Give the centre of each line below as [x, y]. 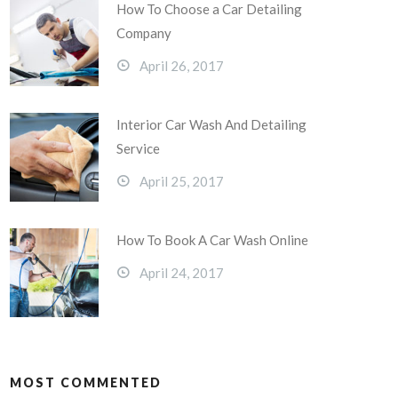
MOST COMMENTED [86, 382]
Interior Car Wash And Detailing [211, 124]
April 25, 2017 [182, 181]
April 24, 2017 [182, 273]
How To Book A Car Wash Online [212, 240]
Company [144, 33]
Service [138, 148]
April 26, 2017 [182, 66]
